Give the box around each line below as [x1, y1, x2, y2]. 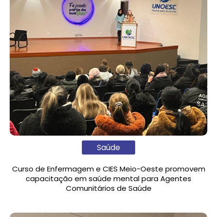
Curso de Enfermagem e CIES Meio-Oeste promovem [12, 164, 205, 174]
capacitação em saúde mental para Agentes [26, 173, 191, 184]
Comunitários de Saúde [65, 183, 152, 194]
